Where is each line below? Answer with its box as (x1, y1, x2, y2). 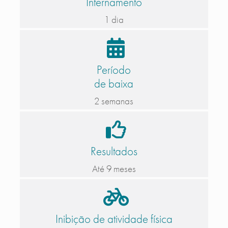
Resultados (90, 144, 137, 159)
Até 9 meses (92, 162, 136, 176)
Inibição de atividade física (55, 211, 173, 227)
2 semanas (94, 95, 134, 108)
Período (97, 62, 131, 78)
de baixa (94, 76, 134, 92)
